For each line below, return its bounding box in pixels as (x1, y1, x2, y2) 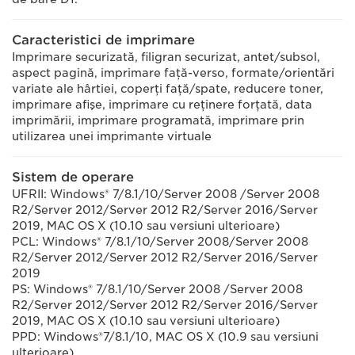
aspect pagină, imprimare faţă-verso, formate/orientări (12, 67, 334, 79)
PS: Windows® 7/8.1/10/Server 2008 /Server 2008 (12, 283, 303, 296)
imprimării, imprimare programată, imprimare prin (12, 114, 304, 127)
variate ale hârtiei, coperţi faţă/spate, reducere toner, (12, 82, 323, 95)
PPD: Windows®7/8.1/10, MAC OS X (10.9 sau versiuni (12, 330, 319, 343)
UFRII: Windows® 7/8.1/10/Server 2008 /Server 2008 (12, 188, 319, 200)
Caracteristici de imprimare (12, 32, 195, 48)
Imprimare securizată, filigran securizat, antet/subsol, (12, 51, 320, 63)
